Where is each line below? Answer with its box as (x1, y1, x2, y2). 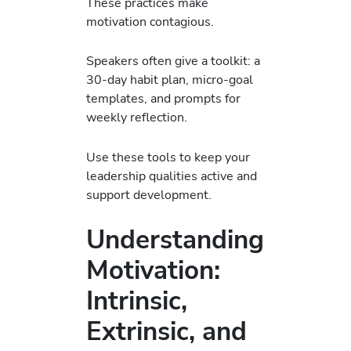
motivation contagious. (86, 13, 214, 31)
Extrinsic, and (86, 313, 247, 349)
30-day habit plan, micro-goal (86, 71, 253, 89)
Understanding (86, 222, 264, 258)
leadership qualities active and (86, 166, 257, 185)
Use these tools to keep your (86, 147, 250, 166)
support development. (86, 185, 212, 204)
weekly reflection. (86, 108, 187, 127)
